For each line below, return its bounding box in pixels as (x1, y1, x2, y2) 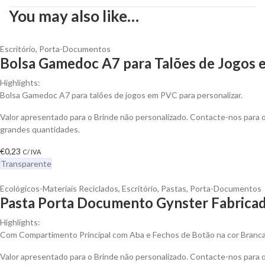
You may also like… (9, 6, 139, 25)
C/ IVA (22, 147, 41, 156)
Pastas (161, 183, 186, 193)
